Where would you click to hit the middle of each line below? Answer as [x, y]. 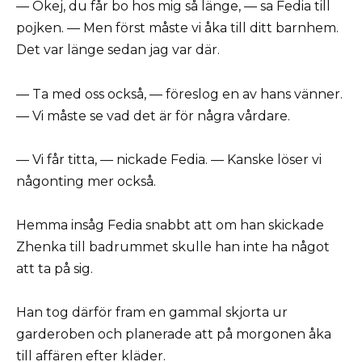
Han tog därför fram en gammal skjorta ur [152, 313]
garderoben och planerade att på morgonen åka [174, 335]
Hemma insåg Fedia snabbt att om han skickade [170, 225]
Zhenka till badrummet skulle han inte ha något [173, 247]
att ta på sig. [55, 269]
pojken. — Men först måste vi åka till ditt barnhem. [177, 28]
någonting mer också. [86, 181]
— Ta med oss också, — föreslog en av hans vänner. [179, 94]
